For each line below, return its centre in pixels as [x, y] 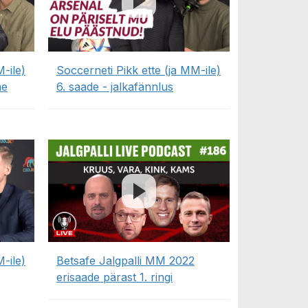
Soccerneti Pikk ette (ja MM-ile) [139, 70]
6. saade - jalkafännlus [115, 87]
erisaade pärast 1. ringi [114, 277]
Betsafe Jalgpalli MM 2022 [125, 260]
